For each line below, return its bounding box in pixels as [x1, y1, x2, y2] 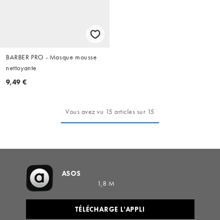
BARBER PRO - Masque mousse [6, 53, 97, 62]
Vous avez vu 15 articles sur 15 [65, 107, 155, 116]
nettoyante [6, 63, 37, 73]
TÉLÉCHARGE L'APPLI [75, 205, 145, 214]
